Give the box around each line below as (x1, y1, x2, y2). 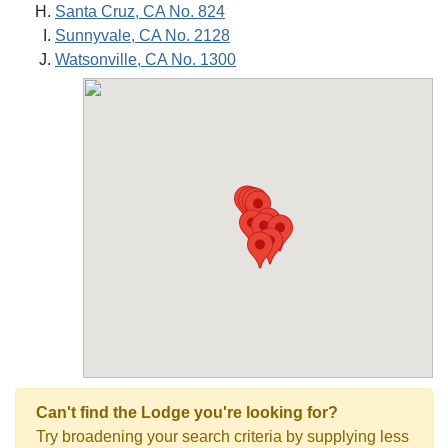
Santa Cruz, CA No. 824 (55, 3, 225, 20)
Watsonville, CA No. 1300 (55, 51, 236, 68)
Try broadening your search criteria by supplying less (36, 428, 409, 445)
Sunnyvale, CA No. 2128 (55, 27, 230, 44)
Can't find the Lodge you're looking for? (36, 404, 338, 421)
